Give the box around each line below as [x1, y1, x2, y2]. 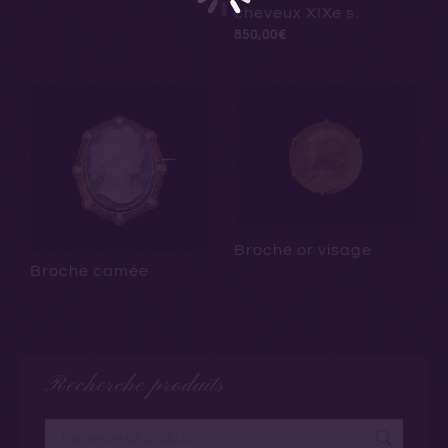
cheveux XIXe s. [234, 5, 359, 22]
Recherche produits [45, 369, 225, 400]
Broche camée [30, 262, 149, 279]
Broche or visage [234, 242, 372, 258]
